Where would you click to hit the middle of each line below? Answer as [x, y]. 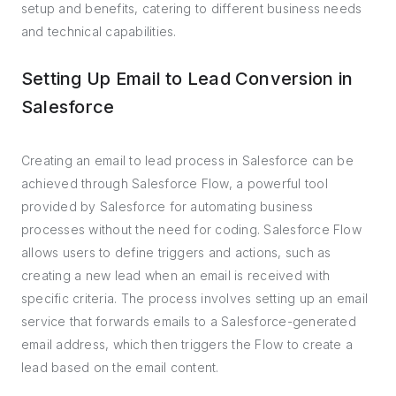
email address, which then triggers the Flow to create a [187, 344]
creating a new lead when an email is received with [175, 275]
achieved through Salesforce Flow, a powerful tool [175, 183]
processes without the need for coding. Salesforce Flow [191, 229]
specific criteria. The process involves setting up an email [195, 298]
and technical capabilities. [99, 31]
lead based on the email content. [120, 367]
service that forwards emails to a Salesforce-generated [189, 321]
